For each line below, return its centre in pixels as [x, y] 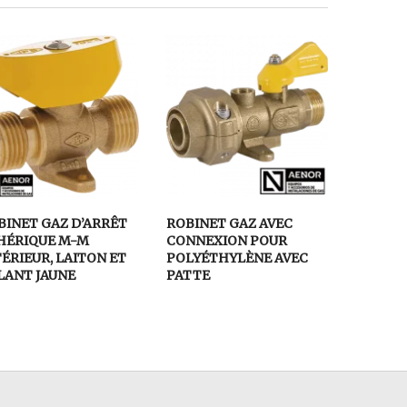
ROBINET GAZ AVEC [230, 223]
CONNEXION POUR [227, 240]
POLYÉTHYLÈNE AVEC [238, 258]
